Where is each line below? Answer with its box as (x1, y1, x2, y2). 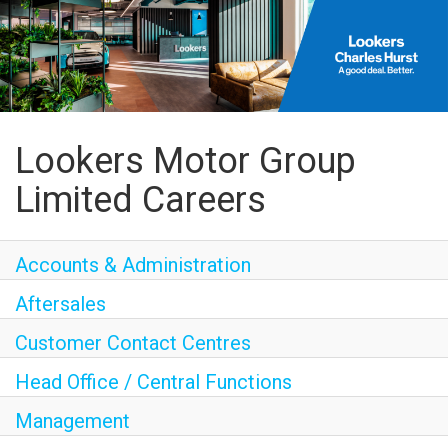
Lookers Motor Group (15, 140, 356, 182)
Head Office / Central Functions (15, 370, 292, 394)
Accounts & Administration (15, 253, 251, 277)
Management (15, 409, 130, 433)
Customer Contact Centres (15, 331, 251, 355)
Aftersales (15, 292, 106, 316)
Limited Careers (15, 179, 266, 221)
